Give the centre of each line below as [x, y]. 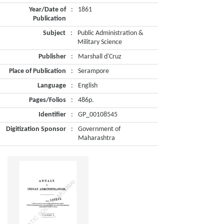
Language [52, 86]
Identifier [52, 115]
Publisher [52, 57]
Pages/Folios [47, 100]
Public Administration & [110, 33]
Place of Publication [37, 71]
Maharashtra [96, 138]
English [88, 86]
